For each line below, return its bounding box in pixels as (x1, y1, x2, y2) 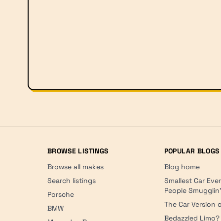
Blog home (164, 162, 200, 171)
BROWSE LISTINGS (47, 146, 109, 155)
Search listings (47, 176, 96, 185)
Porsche (47, 189, 74, 199)
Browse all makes (47, 162, 104, 171)
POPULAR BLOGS (164, 146, 220, 155)
